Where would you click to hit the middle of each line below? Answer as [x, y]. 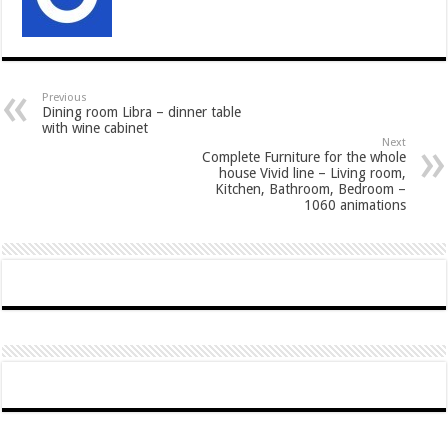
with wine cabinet [95, 127]
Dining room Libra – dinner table [142, 111]
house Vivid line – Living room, [312, 172]
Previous [65, 97]
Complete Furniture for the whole [303, 156]
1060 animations [354, 204]
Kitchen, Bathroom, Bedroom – [310, 188]
